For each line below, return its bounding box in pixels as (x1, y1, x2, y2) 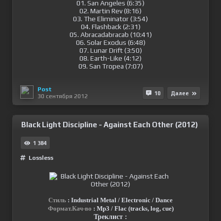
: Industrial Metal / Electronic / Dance (66, 196, 173, 204)
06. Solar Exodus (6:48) (75, 38, 146, 46)
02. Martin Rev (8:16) (79, 7, 142, 15)
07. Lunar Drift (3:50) (79, 46, 142, 54)
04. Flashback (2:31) (80, 23, 141, 31)
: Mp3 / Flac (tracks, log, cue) (91, 205, 174, 212)
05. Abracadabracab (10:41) (69, 31, 152, 38)
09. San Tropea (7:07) (78, 62, 143, 70)
